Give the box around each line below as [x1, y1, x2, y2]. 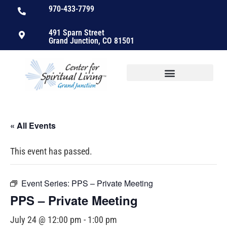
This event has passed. [10, 146, 92, 157]
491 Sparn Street [48, 28, 104, 37]
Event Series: [21, 177, 71, 190]
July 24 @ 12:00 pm [10, 214, 82, 225]
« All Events [10, 120, 56, 132]
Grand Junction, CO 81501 [48, 36, 134, 46]
